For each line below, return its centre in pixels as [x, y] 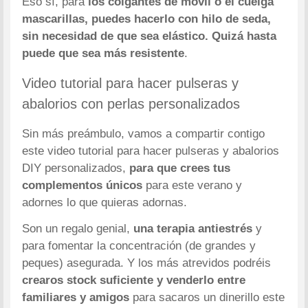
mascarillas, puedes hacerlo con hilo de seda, [147, 19]
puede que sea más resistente [103, 53]
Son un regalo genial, [78, 229]
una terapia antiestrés [193, 229]
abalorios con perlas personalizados [131, 103]
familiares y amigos [78, 298]
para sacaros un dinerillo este [209, 298]
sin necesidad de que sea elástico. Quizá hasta [150, 36]
